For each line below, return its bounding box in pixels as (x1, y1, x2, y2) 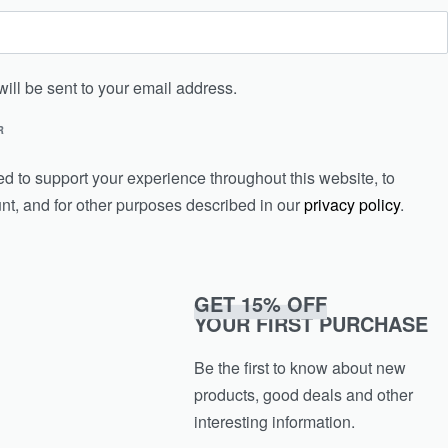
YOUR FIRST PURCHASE (194, 308, 429, 338)
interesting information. (194, 409, 356, 433)
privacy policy (304, 193, 400, 216)
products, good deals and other (194, 382, 414, 406)
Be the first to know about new (194, 355, 407, 379)
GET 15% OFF (194, 288, 328, 318)
